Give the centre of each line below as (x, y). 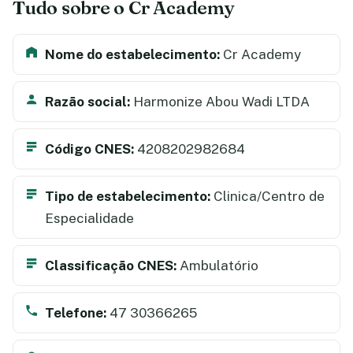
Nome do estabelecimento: (132, 54)
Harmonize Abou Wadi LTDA (220, 101)
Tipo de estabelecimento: (128, 196)
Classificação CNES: (111, 265)
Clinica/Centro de (268, 196)
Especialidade (89, 218)
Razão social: (87, 101)
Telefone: (76, 312)
